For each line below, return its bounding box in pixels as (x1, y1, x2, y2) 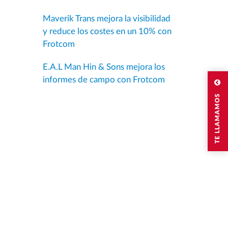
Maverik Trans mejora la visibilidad (42, 14, 170, 23)
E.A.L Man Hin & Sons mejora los (42, 63, 165, 71)
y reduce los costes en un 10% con (42, 27, 172, 36)
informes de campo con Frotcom (42, 75, 165, 84)
